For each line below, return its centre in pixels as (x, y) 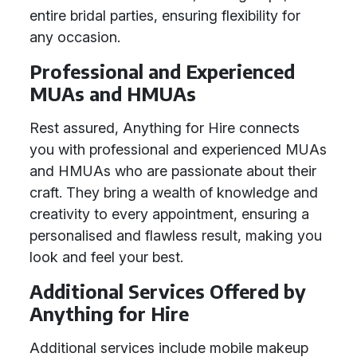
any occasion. (75, 37)
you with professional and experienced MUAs (178, 149)
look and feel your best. (106, 257)
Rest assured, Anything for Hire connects (165, 128)
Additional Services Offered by (168, 291)
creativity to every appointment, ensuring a (169, 214)
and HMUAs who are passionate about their (173, 171)
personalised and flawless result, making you (176, 235)
